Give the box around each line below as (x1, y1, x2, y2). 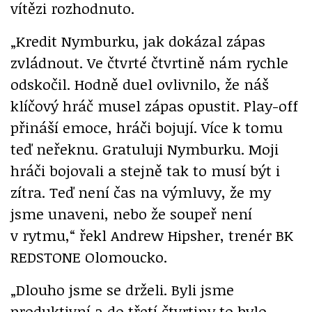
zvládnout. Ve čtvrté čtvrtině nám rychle (10, 52, 288, 73)
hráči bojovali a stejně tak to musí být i (10, 160, 280, 181)
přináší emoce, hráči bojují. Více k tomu (10, 117, 283, 138)
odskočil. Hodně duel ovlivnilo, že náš (10, 74, 269, 95)
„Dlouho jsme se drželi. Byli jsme (10, 279, 234, 300)
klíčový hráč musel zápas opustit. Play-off (10, 95, 298, 116)
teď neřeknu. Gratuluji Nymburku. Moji (10, 139, 279, 159)
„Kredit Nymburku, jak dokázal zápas (10, 31, 265, 52)
